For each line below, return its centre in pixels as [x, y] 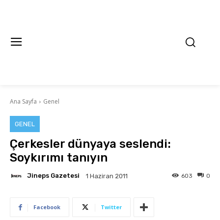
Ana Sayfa [23, 101]
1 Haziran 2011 [107, 176]
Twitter [111, 207]
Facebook [47, 207]
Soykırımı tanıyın [59, 157]
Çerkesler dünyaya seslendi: [90, 144]
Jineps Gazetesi [53, 176]
